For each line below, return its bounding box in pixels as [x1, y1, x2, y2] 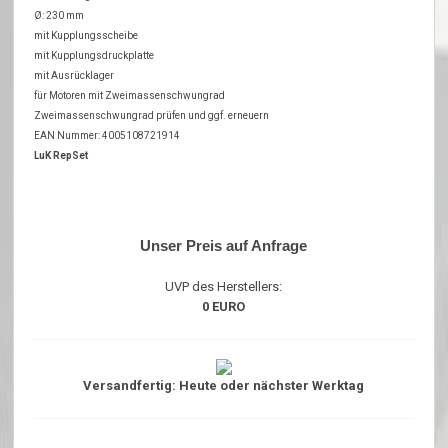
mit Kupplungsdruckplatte [34, 49, 155, 61]
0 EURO [202, 298, 246, 314]
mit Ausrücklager [34, 69, 115, 81]
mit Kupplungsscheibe [34, 29, 139, 41]
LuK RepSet [34, 149, 89, 161]
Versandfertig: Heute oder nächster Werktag [83, 377, 365, 393]
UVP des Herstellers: [165, 278, 283, 294]
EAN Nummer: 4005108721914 [34, 129, 181, 141]
